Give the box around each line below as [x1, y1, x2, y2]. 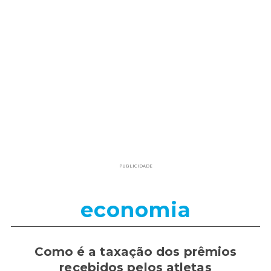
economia [80, 197, 191, 223]
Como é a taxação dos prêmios [34, 244, 237, 260]
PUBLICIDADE [119, 162, 152, 169]
